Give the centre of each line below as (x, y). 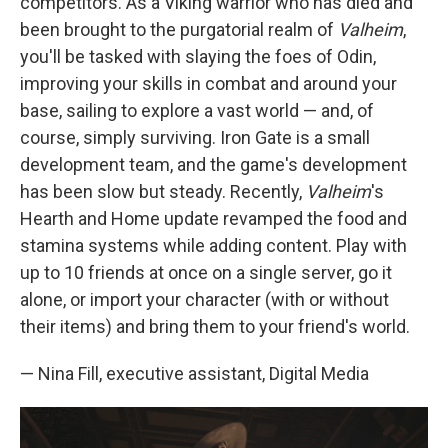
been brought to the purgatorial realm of (179, 29)
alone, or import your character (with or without (204, 299)
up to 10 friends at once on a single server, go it (206, 272)
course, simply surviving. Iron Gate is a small (195, 137)
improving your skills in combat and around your (208, 83)
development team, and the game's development (213, 164)
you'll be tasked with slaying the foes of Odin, (198, 56)
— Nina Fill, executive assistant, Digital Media (194, 373)
